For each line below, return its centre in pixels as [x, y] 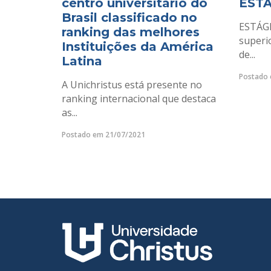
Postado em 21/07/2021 [103, 135]
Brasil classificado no [129, 18]
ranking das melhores [131, 32]
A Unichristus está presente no [132, 85]
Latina [82, 61]
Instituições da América [138, 47]
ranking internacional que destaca [139, 99]
